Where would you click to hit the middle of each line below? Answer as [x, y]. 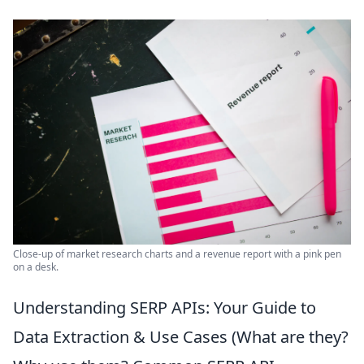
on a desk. [36, 267]
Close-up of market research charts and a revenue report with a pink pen [177, 254]
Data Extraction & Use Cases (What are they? [181, 337]
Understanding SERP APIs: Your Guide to [165, 308]
